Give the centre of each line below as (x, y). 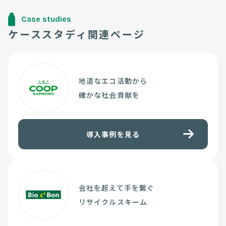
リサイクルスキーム (113, 202)
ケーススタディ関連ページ (77, 34)
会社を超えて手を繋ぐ (117, 187)
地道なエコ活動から (113, 80)
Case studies (46, 19)
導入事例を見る (113, 134)
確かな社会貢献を (109, 95)
